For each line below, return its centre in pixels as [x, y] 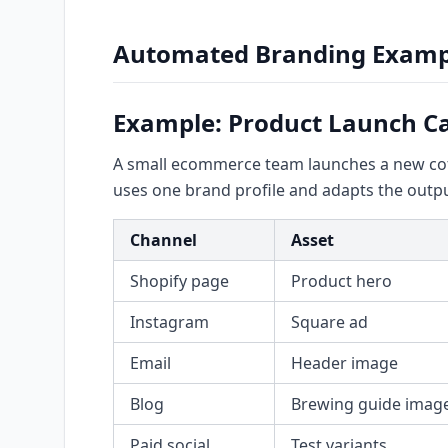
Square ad [329, 322]
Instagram [169, 322]
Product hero [341, 281]
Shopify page [179, 281]
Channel [163, 240]
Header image [344, 363]
